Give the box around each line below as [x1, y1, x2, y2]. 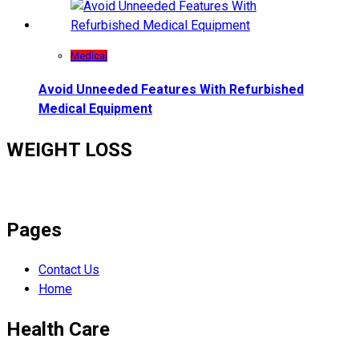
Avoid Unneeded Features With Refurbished [38, 82, 304, 98]
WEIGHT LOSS [6, 139, 132, 162]
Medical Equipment [38, 101, 152, 117]
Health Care [6, 317, 110, 341]
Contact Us [38, 262, 99, 278]
